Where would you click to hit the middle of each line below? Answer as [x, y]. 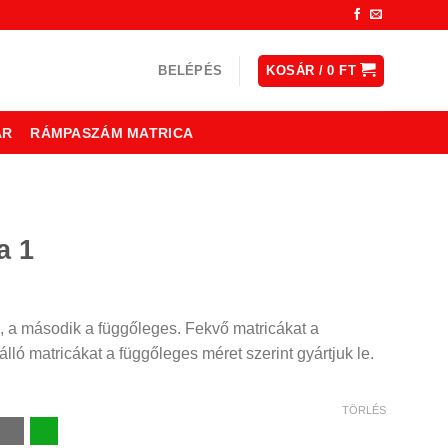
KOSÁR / [297, 70]
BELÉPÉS [190, 70]
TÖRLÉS [363, 410]
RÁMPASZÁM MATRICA [112, 132]
